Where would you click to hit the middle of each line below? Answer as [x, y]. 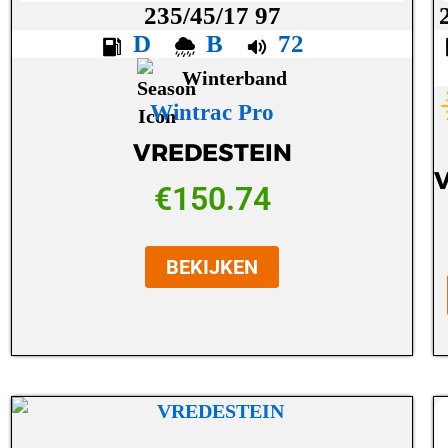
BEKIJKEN [212, 266]
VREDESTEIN [212, 152]
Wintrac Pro [212, 113]
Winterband [235, 78]
